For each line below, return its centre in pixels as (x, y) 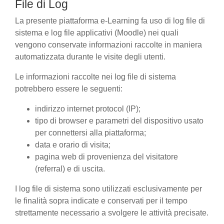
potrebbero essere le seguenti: (69, 89)
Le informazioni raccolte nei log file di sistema (95, 77)
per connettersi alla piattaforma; (90, 133)
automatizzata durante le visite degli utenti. (91, 57)
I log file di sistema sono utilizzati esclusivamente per (108, 189)
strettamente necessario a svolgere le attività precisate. (112, 213)
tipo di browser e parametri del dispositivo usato (119, 121)
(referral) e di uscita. (70, 169)
